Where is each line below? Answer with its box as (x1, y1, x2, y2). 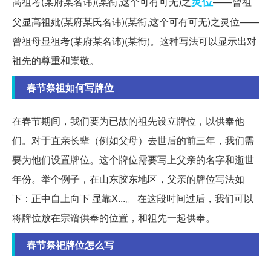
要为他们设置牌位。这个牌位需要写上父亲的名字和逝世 (12, 152, 254, 167)
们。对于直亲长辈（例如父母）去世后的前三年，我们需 (12, 133, 254, 148)
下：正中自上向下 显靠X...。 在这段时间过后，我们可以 (12, 191, 253, 206)
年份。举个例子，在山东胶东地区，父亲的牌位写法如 (12, 172, 244, 186)
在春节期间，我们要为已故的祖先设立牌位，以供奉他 (12, 114, 244, 128)
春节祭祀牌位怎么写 (27, 238, 114, 252)
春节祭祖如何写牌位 (27, 80, 114, 95)
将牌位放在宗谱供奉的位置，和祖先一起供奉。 (12, 211, 215, 225)
